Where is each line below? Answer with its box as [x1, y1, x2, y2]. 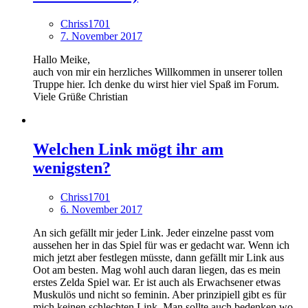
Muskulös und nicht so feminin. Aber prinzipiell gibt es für [33, 288, 286, 300]
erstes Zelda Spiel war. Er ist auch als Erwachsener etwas [33, 276, 280, 288]
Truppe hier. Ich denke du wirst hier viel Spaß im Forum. [33, 78, 279, 90]
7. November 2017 [60, 30, 142, 42]
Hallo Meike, [33, 54, 90, 65]
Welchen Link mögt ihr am [33, 140, 223, 158]
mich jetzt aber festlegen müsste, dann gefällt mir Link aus [33, 251, 284, 263]
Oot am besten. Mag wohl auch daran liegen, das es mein [33, 263, 280, 276]
